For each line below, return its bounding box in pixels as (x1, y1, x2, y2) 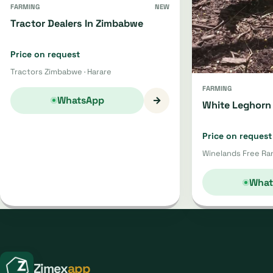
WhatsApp (57, 94, 104, 107)
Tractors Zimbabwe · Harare (10, 66, 112, 77)
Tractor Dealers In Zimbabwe (10, 16, 143, 30)
